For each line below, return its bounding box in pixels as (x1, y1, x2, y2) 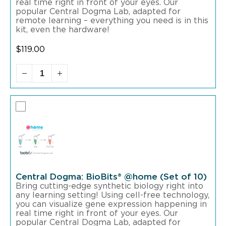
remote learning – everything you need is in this (16, 16, 208, 25)
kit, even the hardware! (16, 25, 109, 34)
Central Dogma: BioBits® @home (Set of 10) (16, 173, 207, 182)
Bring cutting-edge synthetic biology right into (16, 182, 203, 191)
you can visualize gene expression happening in (16, 200, 207, 209)
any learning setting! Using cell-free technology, (16, 191, 209, 200)
